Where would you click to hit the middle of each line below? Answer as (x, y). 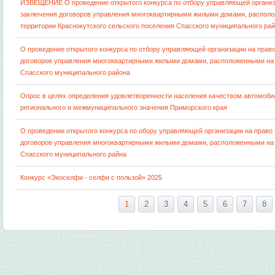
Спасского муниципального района (76, 72)
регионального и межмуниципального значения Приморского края (124, 107)
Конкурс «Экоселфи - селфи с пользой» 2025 (91, 177)
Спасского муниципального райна (74, 154)
